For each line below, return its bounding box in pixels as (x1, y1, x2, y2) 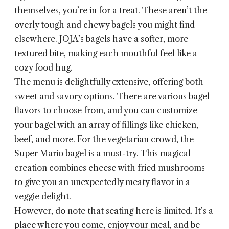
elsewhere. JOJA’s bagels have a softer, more (14, 34, 188, 44)
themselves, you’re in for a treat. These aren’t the (14, 5, 207, 16)
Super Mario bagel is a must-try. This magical (14, 148, 191, 159)
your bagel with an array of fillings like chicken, (14, 120, 198, 130)
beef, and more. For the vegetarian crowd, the (14, 134, 194, 145)
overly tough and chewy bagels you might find (14, 19, 195, 30)
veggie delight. (14, 191, 71, 202)
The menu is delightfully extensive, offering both (14, 77, 203, 87)
